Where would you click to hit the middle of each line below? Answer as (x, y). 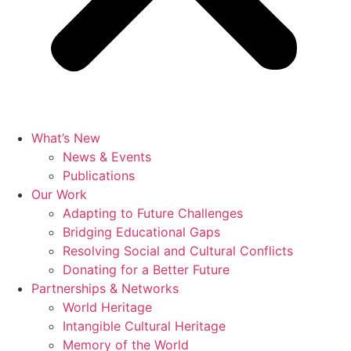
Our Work (59, 194)
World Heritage (107, 307)
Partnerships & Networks (105, 288)
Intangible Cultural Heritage (144, 326)
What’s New (66, 138)
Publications (99, 175)
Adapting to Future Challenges (153, 213)
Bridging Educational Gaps (141, 232)
